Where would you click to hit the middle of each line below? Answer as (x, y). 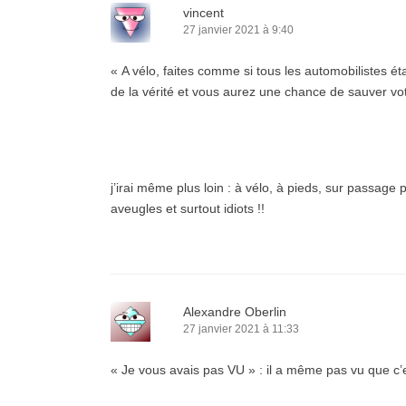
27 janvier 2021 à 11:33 (241, 329)
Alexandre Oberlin (235, 312)
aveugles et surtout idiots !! (188, 208)
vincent (203, 13)
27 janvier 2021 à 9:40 (238, 30)
